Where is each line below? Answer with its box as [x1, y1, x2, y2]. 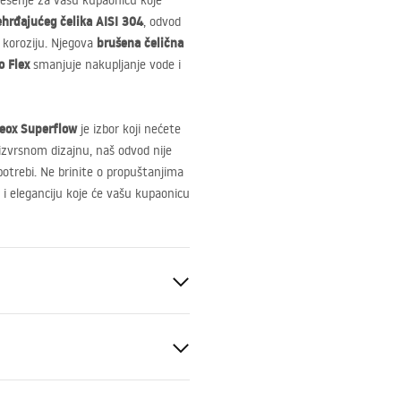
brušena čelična [97, 34, 183, 52]
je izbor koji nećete [77, 121, 181, 137]
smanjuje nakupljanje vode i [30, 56, 181, 73]
